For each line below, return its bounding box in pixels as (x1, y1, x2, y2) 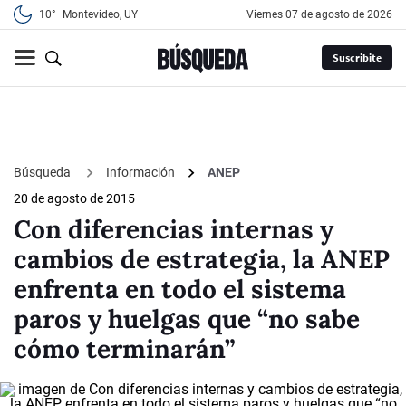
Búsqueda (14, 164, 73, 179)
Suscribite (332, 51, 382, 65)
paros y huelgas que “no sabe (14, 303, 360, 336)
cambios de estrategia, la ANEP (14, 243, 390, 276)
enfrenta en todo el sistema (14, 273, 346, 306)
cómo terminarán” (14, 333, 236, 366)
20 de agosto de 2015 (14, 191, 135, 207)
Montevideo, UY (63, 8, 138, 21)
